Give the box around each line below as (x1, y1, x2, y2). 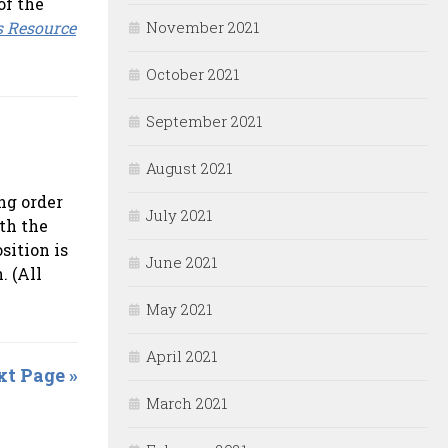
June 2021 (146, 252, 217, 273)
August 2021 (146, 158, 232, 179)
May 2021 (146, 299, 212, 320)
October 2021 (146, 64, 239, 85)
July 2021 (146, 205, 212, 226)
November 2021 (146, 17, 259, 38)
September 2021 (146, 111, 262, 132)
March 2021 (146, 393, 227, 414)
